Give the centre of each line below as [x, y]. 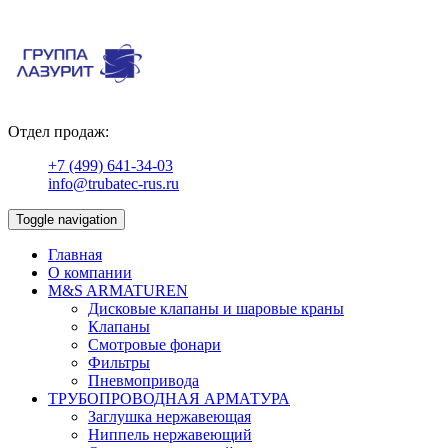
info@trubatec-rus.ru [113, 183]
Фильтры [119, 362]
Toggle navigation [66, 219]
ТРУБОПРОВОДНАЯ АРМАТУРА [169, 398]
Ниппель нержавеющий [170, 434]
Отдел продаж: [58, 131]
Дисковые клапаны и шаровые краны [216, 308]
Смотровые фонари [154, 344]
